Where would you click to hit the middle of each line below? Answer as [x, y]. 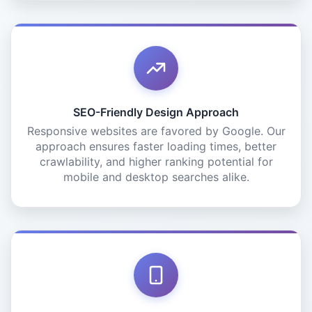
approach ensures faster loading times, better [156, 146]
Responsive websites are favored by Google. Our [156, 131]
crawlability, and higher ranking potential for [156, 162]
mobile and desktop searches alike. [156, 177]
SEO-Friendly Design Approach [156, 112]
